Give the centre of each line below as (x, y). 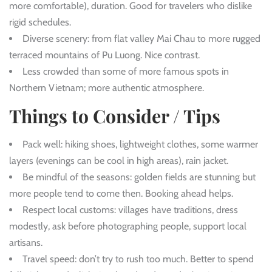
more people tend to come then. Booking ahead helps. (121, 194)
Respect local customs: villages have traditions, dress (130, 210)
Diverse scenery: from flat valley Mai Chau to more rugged (141, 39)
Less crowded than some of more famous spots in (126, 72)
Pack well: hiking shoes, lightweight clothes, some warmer (140, 144)
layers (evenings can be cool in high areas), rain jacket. (119, 161)
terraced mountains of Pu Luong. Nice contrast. (104, 55)
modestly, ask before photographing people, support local (128, 226)
